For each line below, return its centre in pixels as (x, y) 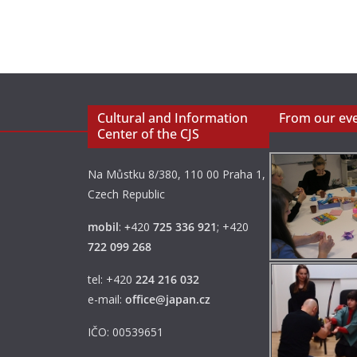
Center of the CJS (148, 134)
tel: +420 (112, 279)
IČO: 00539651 (126, 332)
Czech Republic (126, 194)
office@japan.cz (168, 299)
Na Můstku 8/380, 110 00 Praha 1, (177, 174)
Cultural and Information (173, 118)
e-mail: (106, 299)
